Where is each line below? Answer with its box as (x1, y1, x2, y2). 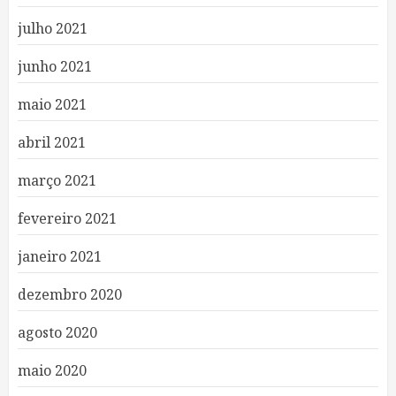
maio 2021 (18, 95, 87, 114)
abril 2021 (18, 133, 86, 152)
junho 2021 (18, 57, 92, 76)
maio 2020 (18, 361, 87, 380)
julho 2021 (18, 19, 88, 38)
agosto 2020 (18, 323, 97, 342)
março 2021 (18, 171, 96, 190)
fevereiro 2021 (18, 209, 117, 228)
